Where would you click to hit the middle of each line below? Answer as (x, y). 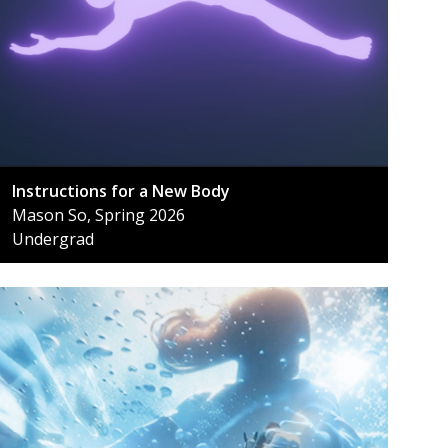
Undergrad (53, 239)
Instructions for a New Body (121, 191)
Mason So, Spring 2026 (98, 215)
